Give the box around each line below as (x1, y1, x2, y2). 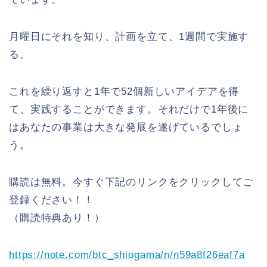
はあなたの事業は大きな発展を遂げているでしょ (9, 122, 243, 133)
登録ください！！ (9, 194, 94, 206)
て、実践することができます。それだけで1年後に (9, 104, 249, 115)
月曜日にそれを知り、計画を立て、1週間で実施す (9, 31, 249, 42)
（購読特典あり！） (9, 212, 105, 223)
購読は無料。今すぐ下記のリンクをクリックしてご (9, 176, 254, 188)
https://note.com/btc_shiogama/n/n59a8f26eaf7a (9, 249, 245, 260)
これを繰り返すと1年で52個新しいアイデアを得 (9, 86, 240, 97)
